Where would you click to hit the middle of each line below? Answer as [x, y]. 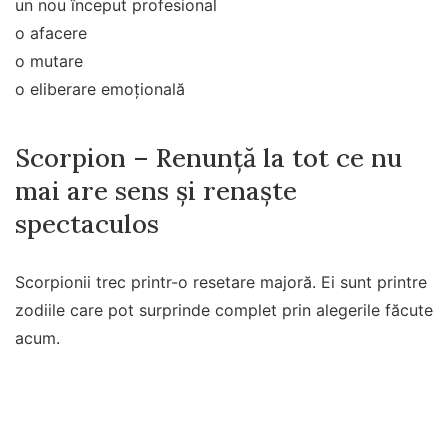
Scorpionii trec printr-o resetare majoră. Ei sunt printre [221, 282]
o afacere [51, 32]
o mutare [49, 60]
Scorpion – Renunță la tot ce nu [208, 158]
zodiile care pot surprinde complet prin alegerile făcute [224, 310]
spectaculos [87, 224]
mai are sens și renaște [156, 191]
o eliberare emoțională [100, 88]
